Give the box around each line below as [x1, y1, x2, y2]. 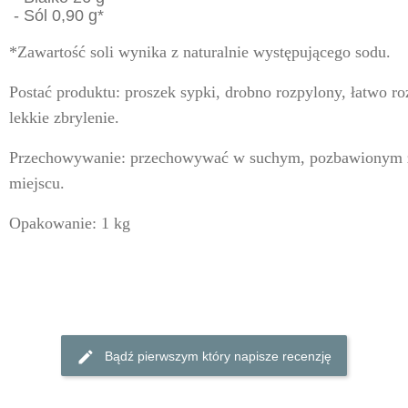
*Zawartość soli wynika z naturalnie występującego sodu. [8, 43, 391, 62]
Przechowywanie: [8, 148, 126, 168]
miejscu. [8, 174, 65, 193]
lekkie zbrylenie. [8, 108, 119, 127]
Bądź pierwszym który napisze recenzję [105, 348, 331, 363]
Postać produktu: [8, 83, 120, 102]
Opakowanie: [8, 214, 97, 233]
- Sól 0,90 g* [8, 6, 104, 25]
